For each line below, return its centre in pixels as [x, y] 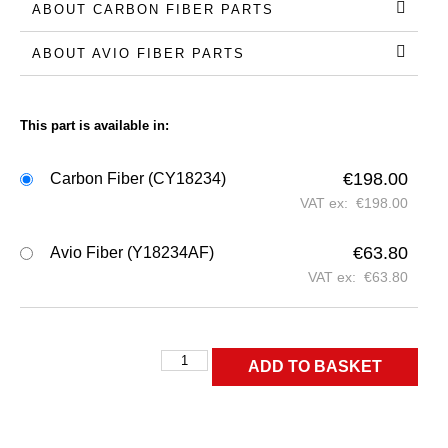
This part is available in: [94, 125]
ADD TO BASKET [315, 366]
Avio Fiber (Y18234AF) [132, 252]
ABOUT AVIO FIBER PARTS [138, 53]
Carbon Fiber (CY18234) [138, 178]
